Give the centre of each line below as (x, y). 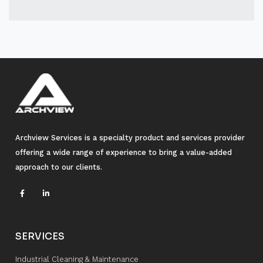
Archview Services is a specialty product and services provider (130, 138)
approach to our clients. (58, 167)
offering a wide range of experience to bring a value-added (123, 153)
